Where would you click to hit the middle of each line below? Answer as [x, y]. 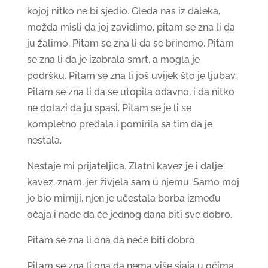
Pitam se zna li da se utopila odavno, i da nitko [130, 92]
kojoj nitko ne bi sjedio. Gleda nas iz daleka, [123, 11]
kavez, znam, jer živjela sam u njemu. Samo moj [133, 182]
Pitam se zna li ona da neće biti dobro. [112, 240]
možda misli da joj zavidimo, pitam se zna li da [131, 27]
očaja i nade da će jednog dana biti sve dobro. [129, 214]
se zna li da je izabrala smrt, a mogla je [113, 59]
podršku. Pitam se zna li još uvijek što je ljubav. [132, 75]
